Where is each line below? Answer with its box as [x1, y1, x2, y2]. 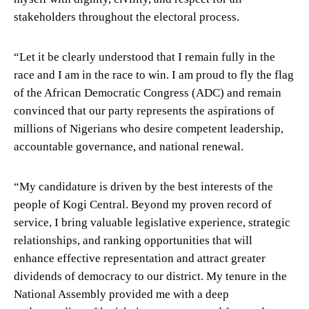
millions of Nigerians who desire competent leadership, [14, 121, 283, 135]
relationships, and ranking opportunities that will [14, 233, 252, 247]
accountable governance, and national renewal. [14, 139, 243, 153]
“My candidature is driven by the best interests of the [14, 179, 273, 193]
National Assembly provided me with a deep [14, 287, 229, 301]
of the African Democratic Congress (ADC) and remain [14, 86, 281, 99]
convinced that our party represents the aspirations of [14, 103, 275, 117]
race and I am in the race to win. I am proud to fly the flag [14, 68, 294, 81]
